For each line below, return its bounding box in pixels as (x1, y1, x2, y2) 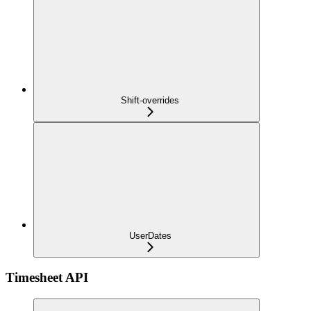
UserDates (128, 230, 171, 241)
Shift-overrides (121, 94, 179, 106)
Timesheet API (6, 270, 88, 285)
